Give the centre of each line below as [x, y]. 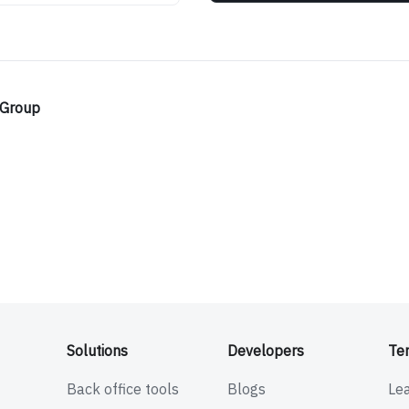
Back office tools [122, 389]
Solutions [97, 351]
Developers [265, 351]
